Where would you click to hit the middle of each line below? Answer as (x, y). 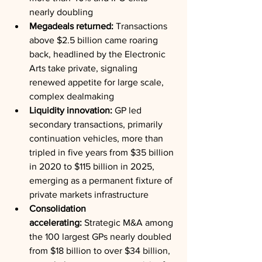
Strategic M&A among (129, 223)
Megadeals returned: (71, 26)
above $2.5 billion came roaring (95, 40)
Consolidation (59, 208)
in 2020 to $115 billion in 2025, (93, 166)
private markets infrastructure (89, 194)
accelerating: (56, 223)
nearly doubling (61, 12)
